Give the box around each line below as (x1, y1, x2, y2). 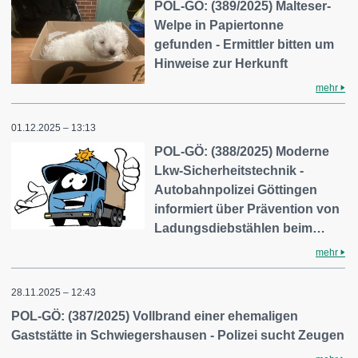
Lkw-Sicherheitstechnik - (154, 163, 304, 177)
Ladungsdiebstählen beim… (154, 221, 326, 235)
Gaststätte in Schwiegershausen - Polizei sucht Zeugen (11, 328, 344, 342)
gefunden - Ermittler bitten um (154, 37, 335, 51)
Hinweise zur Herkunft (154, 56, 288, 70)
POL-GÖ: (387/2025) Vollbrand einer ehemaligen (11, 308, 298, 323)
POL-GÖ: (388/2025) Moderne (154, 144, 330, 158)
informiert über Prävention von (154, 201, 340, 216)
